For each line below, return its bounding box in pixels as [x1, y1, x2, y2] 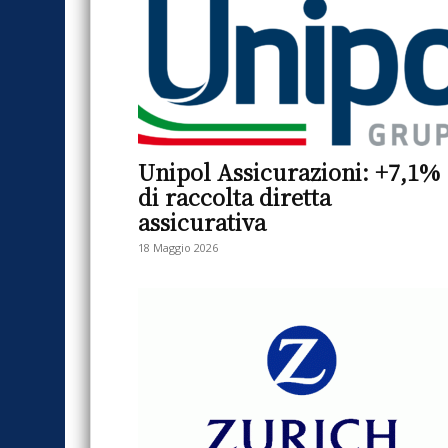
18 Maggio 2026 [138, 240, 218, 255]
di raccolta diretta [138, 181, 331, 212]
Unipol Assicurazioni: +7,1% [138, 156, 440, 187]
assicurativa [138, 206, 266, 237]
